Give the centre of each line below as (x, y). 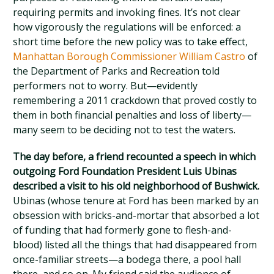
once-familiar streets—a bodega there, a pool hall (127, 259)
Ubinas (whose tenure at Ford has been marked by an (136, 201)
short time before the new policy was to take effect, (131, 42)
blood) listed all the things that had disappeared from (135, 245)
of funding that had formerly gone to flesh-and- (123, 230)
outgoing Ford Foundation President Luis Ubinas (125, 171)
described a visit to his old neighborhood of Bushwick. (136, 186)
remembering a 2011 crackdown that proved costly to (135, 100)
